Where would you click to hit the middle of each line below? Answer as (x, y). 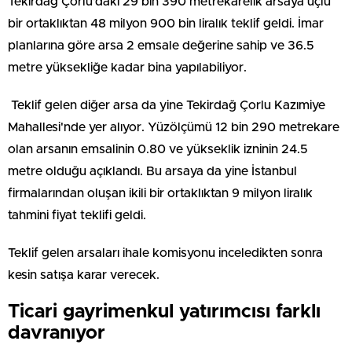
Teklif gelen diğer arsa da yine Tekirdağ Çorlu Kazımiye (167, 105)
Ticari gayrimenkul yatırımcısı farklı (164, 312)
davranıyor (57, 333)
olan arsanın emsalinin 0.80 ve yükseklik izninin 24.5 (158, 149)
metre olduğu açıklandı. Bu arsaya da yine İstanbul (152, 171)
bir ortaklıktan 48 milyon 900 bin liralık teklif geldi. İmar (166, 23)
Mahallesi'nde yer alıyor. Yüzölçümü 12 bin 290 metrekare (174, 127)
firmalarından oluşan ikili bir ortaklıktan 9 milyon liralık (160, 193)
